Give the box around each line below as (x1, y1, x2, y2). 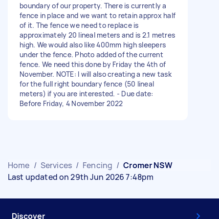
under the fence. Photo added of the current (20, 49, 163, 59)
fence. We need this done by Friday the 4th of (20, 59, 166, 69)
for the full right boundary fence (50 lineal (20, 79, 154, 88)
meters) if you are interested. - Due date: (20, 88, 153, 98)
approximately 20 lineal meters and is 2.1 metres (20, 30, 175, 40)
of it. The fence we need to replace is (20, 20, 139, 30)
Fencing (83, 159, 113, 171)
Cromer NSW (123, 159, 173, 171)
